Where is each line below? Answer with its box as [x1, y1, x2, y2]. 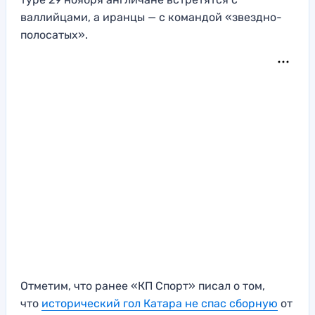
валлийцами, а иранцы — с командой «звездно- [20, 10, 282, 24]
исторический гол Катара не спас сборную [41, 296, 278, 310]
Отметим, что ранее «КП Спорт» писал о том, [20, 278, 265, 292]
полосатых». [20, 27, 88, 41]
